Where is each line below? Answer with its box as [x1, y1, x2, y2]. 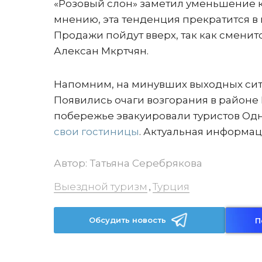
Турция [153, 181, 189, 192]
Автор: [54, 157, 89, 169]
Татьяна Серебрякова [89, 157, 202, 169]
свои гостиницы [54, 126, 139, 137]
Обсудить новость [89, 215, 167, 225]
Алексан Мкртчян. [54, 45, 149, 57]
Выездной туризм [54, 181, 147, 192]
